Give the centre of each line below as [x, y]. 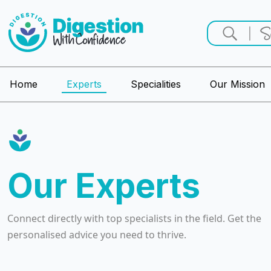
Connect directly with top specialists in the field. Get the [134, 218]
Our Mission [237, 84]
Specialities [156, 84]
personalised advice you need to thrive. [97, 235]
